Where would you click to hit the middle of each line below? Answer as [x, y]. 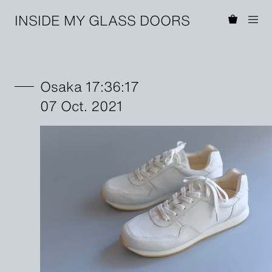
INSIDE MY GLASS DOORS [102, 19]
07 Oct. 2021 [81, 105]
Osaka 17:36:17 [89, 86]
